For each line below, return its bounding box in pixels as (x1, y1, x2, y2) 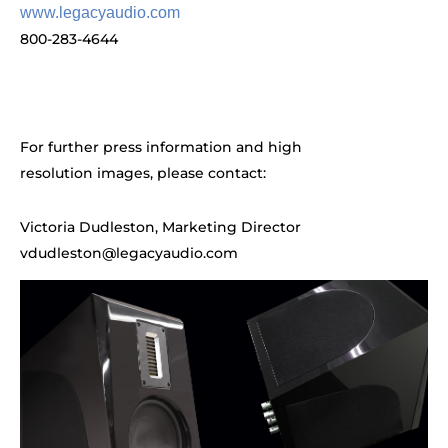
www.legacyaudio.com (20, 4, 180, 22)
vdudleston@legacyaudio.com (20, 244, 238, 263)
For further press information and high (20, 138, 302, 157)
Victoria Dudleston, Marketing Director (20, 218, 301, 237)
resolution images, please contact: (20, 164, 266, 183)
